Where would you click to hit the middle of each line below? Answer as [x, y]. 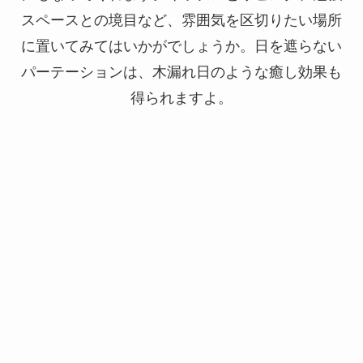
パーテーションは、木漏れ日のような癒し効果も [181, 72]
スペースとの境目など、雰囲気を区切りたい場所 [181, 20]
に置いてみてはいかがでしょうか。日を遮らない [181, 46]
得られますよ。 [181, 98]
